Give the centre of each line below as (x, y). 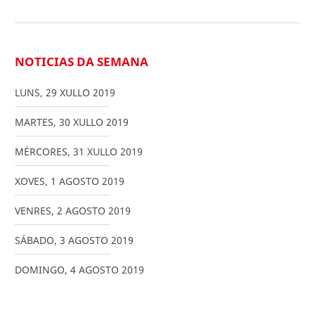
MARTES (34, 122)
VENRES (33, 210)
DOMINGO (40, 269)
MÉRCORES (41, 151)
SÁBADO (34, 240)
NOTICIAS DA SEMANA (82, 61)
